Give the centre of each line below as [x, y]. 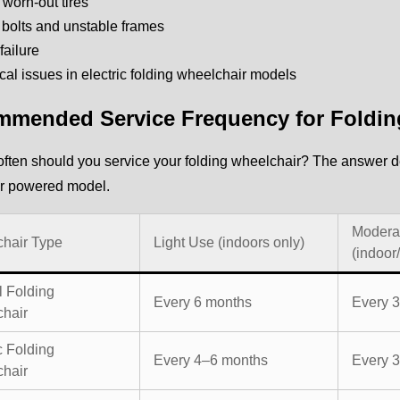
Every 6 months [203, 302]
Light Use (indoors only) [229, 242]
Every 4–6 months [211, 360]
